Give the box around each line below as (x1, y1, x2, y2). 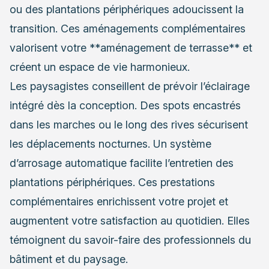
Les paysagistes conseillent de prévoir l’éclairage (10, 79, 250, 92)
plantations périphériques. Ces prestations (10, 175, 215, 189)
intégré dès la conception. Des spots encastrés (10, 98, 241, 112)
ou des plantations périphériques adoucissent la (10, 2, 244, 16)
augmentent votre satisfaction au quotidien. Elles (10, 214, 250, 227)
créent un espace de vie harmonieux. (10, 60, 190, 73)
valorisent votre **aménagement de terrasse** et (10, 41, 252, 54)
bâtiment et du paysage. (10, 252, 128, 265)
